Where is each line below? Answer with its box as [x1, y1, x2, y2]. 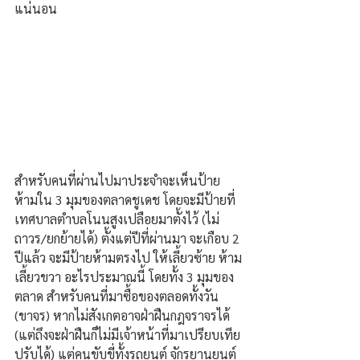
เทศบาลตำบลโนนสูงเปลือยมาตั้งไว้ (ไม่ [14, 210, 219, 227]
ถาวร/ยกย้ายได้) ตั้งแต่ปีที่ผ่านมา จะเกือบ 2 [14, 229, 243, 247]
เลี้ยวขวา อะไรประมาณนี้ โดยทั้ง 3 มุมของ [14, 268, 234, 285]
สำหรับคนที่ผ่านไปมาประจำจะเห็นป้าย [14, 171, 220, 189]
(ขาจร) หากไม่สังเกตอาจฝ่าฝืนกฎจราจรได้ [14, 306, 233, 324]
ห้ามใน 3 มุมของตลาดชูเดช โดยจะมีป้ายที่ [14, 190, 235, 208]
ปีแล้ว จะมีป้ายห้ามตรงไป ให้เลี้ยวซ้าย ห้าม [14, 248, 242, 266]
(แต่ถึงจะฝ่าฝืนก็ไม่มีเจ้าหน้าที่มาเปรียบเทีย [14, 325, 240, 343]
